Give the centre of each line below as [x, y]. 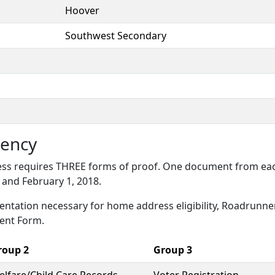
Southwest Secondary [116, 36]
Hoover [82, 10]
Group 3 [173, 250]
